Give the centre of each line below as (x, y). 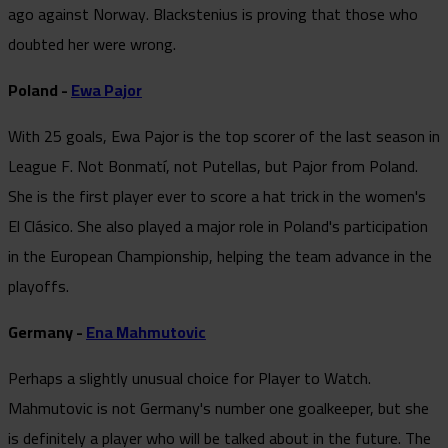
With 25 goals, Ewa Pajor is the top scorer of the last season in (224, 135)
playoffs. (38, 285)
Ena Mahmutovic (146, 331)
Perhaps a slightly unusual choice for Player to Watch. (189, 377)
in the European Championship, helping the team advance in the (220, 255)
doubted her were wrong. (92, 43)
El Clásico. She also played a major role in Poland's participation (218, 225)
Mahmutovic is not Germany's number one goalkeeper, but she (218, 407)
